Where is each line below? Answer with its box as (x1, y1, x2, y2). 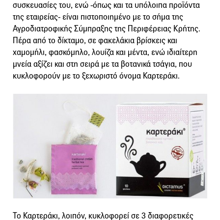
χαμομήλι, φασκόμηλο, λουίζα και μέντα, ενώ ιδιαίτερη (13, 47, 197, 57)
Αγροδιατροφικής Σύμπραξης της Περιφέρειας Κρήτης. (13, 23, 200, 34)
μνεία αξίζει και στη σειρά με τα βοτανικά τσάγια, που (13, 58, 192, 69)
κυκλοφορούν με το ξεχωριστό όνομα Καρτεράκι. (13, 70, 180, 81)
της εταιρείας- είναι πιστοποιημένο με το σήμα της (13, 11, 183, 22)
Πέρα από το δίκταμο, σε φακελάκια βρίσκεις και (13, 35, 177, 46)
